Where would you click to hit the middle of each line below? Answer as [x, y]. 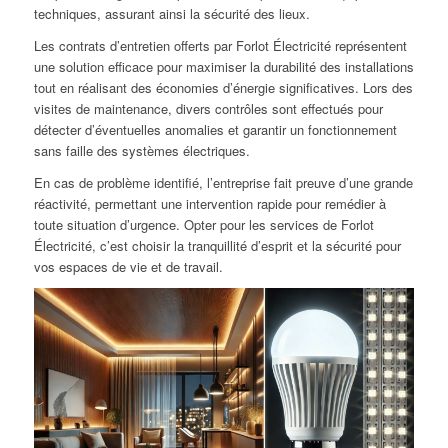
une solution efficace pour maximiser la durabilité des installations [223, 67]
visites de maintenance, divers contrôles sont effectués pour [208, 109]
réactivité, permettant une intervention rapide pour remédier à [209, 204]
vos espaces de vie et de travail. [128, 267]
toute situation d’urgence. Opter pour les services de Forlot [203, 225]
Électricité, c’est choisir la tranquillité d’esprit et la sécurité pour [217, 246]
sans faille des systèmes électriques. [141, 151]
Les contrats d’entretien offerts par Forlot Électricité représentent [220, 46]
